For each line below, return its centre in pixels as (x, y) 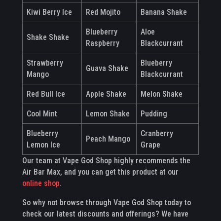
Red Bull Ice (46, 94)
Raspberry (102, 43)
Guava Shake (107, 68)
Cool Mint (42, 113)
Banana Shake (164, 12)
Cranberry (157, 133)
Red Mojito (103, 12)
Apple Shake (106, 94)
